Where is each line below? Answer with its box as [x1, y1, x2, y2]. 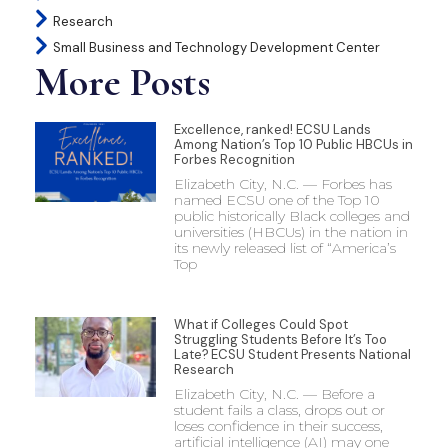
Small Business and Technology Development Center [53, 39, 380, 57]
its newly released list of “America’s [173, 238, 396, 257]
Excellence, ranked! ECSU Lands [173, 120, 371, 138]
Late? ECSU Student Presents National [173, 345, 411, 363]
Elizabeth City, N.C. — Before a [173, 384, 375, 403]
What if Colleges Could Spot [173, 315, 348, 333]
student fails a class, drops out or [173, 400, 385, 419]
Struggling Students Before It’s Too [173, 330, 387, 348]
